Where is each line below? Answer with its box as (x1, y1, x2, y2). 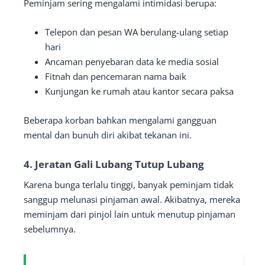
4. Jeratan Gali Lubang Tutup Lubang (24, 157, 204, 171)
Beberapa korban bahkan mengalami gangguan (24, 114, 216, 126)
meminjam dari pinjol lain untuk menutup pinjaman (24, 208, 235, 220)
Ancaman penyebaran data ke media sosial (45, 55, 219, 67)
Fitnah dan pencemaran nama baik (45, 70, 186, 82)
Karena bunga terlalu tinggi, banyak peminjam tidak (24, 178, 234, 190)
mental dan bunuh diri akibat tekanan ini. (24, 128, 192, 141)
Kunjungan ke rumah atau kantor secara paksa (45, 85, 234, 97)
